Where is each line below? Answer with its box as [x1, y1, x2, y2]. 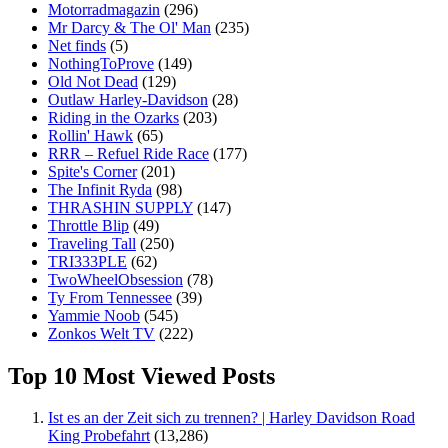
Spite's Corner [48, 162, 137, 180]
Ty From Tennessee [48, 288, 172, 306]
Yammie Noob [48, 306, 140, 324]
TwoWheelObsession [48, 270, 183, 288]
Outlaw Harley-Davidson [48, 90, 208, 108]
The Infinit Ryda [48, 180, 152, 198]
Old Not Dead [48, 72, 138, 90]
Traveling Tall [48, 234, 136, 252]
